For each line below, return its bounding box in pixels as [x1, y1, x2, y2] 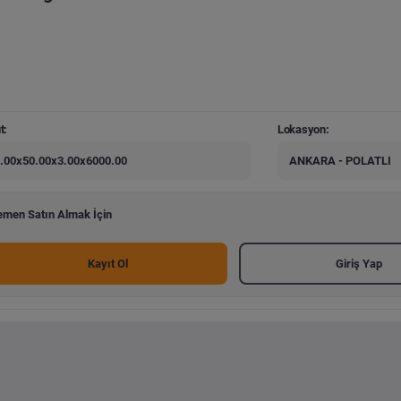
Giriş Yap [336, 256, 383, 270]
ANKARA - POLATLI [288, 154, 391, 168]
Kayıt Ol [87, 256, 128, 270]
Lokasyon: [277, 122, 329, 136]
